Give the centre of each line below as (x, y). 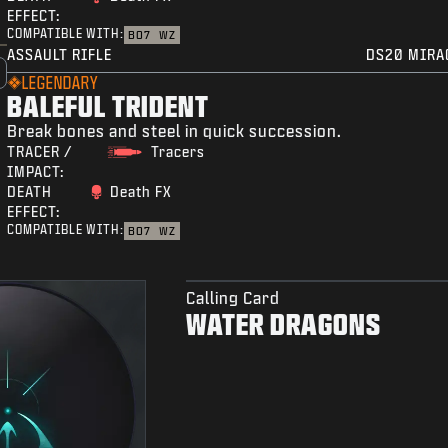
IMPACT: (36, 172)
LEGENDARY (60, 83)
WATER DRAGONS (283, 324)
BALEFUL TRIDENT (108, 106)
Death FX (140, 192)
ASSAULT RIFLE (60, 55)
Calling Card (232, 298)
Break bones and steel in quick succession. (175, 131)
